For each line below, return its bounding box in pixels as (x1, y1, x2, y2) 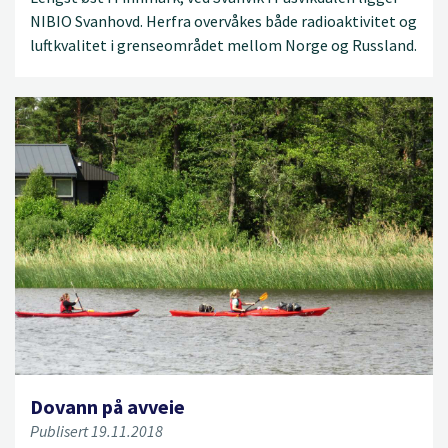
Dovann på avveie (30, 394, 185, 420)
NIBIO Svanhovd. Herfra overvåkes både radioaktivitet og (30, 11, 417, 32)
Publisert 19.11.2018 (30, 421, 163, 442)
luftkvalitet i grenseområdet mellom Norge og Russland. (30, 35, 417, 56)
